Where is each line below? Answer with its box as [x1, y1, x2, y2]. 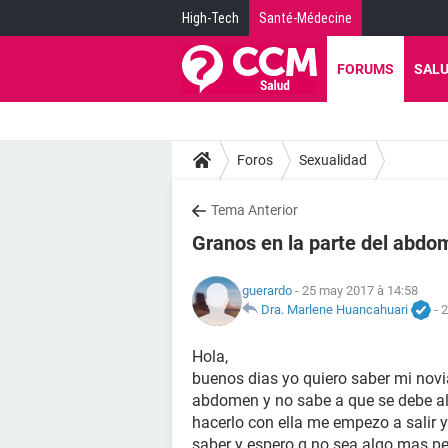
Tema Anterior [211, 202, 298, 218]
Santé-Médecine [259, 10, 352, 26]
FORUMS [337, 61, 394, 77]
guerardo [242, 282, 292, 298]
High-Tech [182, 10, 239, 26]
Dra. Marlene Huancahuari [261, 301, 408, 317]
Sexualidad [299, 151, 367, 168]
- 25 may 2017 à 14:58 [292, 282, 418, 298]
